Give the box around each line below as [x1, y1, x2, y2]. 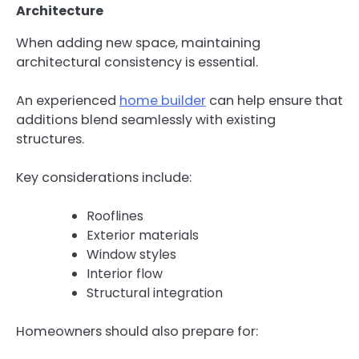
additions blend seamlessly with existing [16, 110, 276, 129]
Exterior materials [87, 226, 199, 245]
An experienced [16, 91, 119, 110]
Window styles [87, 245, 176, 264]
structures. [16, 129, 84, 148]
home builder [119, 91, 206, 110]
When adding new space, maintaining [16, 33, 260, 52]
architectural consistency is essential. [16, 52, 258, 71]
